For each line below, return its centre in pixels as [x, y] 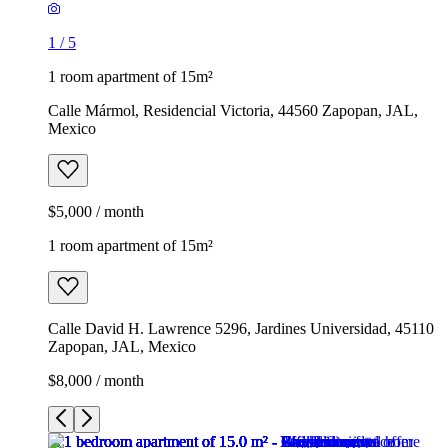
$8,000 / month [96, 380]
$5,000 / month [96, 211]
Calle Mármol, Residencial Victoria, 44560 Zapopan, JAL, [233, 110]
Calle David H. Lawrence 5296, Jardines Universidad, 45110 [241, 328]
